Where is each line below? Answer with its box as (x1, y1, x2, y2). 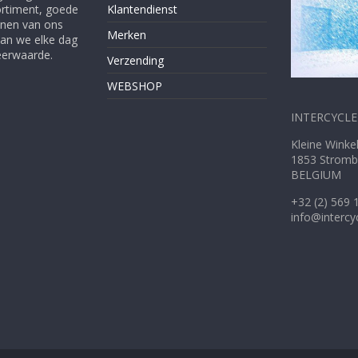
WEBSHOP (107, 78, 162, 93)
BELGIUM (290, 166, 341, 182)
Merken (107, 26, 146, 42)
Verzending (107, 52, 164, 68)
